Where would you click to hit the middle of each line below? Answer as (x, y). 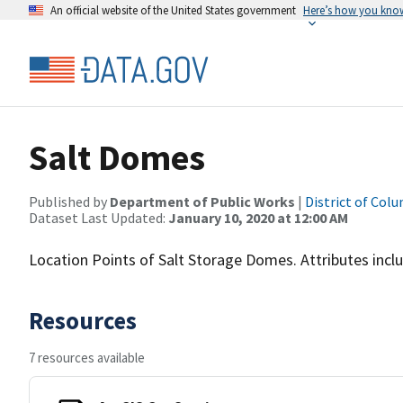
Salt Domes (117, 157)
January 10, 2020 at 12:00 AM (258, 218)
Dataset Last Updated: (99, 218)
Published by (69, 201)
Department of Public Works (202, 201)
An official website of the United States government (173, 10)
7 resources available (87, 358)
